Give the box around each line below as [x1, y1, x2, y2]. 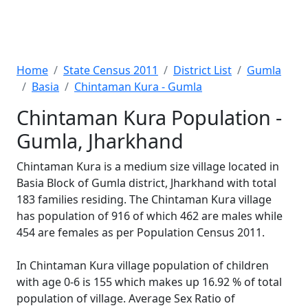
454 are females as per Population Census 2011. [16, 225, 265, 240]
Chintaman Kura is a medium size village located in [16, 159, 279, 174]
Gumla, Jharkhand [16, 127, 184, 154]
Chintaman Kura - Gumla [74, 79, 202, 94]
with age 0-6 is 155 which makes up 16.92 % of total [16, 274, 282, 289]
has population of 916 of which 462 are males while [16, 208, 283, 223]
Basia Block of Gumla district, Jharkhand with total [16, 175, 276, 190]
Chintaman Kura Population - [16, 104, 282, 131]
